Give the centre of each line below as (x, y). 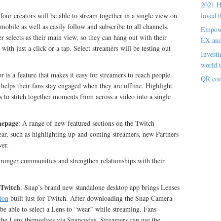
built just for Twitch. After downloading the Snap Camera (90, 198)
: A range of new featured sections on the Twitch (86, 123)
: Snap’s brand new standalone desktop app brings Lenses (100, 187)
